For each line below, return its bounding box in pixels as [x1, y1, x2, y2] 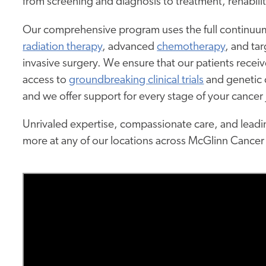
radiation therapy [23, 41, 103, 53]
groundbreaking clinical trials [69, 74, 204, 86]
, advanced [102, 41, 157, 53]
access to [23, 74, 69, 86]
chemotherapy [157, 41, 226, 53]
